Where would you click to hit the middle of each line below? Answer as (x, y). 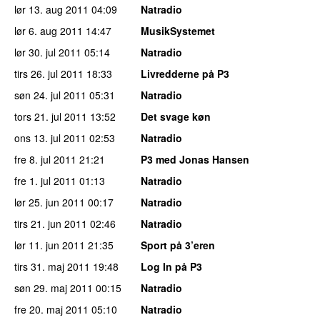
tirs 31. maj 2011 (52, 266)
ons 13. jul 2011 (50, 137)
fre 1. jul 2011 (45, 180)
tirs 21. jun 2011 (51, 223)
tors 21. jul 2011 (51, 116)
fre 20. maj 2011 (51, 309)
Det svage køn (176, 116)
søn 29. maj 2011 (54, 287)
